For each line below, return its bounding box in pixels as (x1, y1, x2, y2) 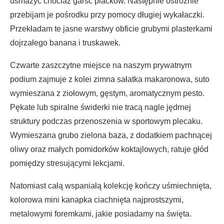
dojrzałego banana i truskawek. (10, 38, 120, 47)
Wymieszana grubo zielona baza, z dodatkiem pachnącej (10, 130, 212, 139)
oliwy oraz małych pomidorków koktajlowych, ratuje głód (10, 144, 208, 153)
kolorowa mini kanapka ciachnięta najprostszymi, (10, 195, 183, 204)
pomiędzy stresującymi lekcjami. (10, 158, 124, 167)
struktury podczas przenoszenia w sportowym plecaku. (10, 116, 202, 125)
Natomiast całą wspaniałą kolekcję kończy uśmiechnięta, (10, 181, 211, 190)
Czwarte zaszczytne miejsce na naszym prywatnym (10, 60, 191, 69)
